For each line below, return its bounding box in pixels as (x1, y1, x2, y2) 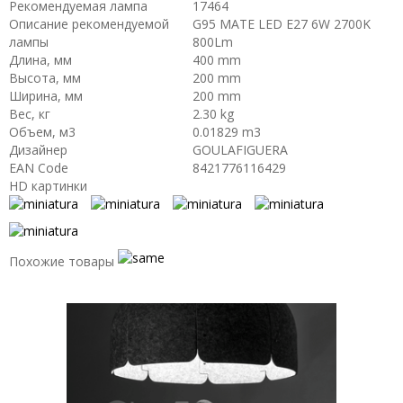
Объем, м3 (9, 123, 76, 140)
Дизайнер (9, 141, 67, 158)
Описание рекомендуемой (9, 15, 169, 32)
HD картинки (9, 177, 87, 194)
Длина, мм (9, 51, 72, 68)
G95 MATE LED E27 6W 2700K (193, 15, 371, 32)
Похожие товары (9, 252, 114, 270)
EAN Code (9, 159, 68, 176)
